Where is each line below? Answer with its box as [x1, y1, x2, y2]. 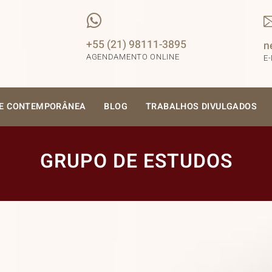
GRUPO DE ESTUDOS [39, 146, 233, 175]
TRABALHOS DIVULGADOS [146, 100, 257, 114]
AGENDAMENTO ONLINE [86, 52, 180, 61]
